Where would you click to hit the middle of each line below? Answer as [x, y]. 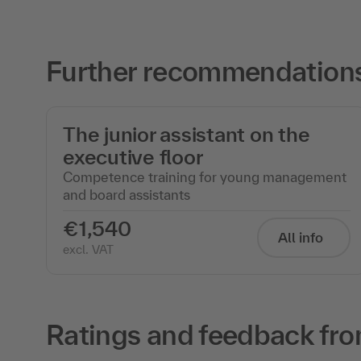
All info [301, 237]
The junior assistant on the [187, 134]
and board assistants [127, 194]
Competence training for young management [205, 176]
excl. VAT [88, 249]
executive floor [133, 156]
